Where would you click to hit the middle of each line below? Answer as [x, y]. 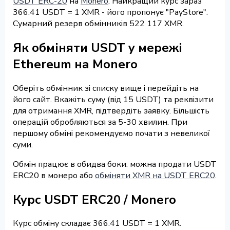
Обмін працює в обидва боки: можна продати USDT [115, 164]
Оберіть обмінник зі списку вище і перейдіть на [106, 88]
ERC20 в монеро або [54, 175]
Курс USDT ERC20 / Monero [94, 199]
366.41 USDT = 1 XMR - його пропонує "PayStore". [110, 12]
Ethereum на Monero [75, 64]
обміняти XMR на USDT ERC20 [155, 175]
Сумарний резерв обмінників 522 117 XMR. [98, 23]
